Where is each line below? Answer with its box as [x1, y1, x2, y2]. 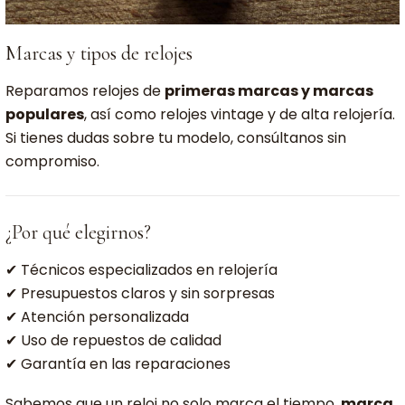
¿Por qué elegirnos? [5, 220, 151, 244]
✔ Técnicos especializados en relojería [5, 259, 278, 280]
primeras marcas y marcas [165, 80, 373, 101]
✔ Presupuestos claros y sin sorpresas [5, 282, 275, 304]
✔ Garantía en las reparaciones [5, 353, 231, 374]
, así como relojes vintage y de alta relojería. [84, 103, 395, 125]
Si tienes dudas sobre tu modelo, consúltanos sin [5, 127, 346, 148]
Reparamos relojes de [5, 80, 165, 101]
